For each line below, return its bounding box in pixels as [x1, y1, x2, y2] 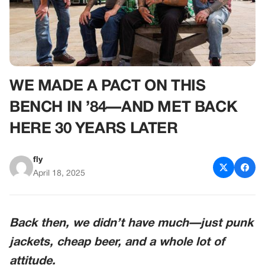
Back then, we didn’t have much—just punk [9, 218, 253, 229]
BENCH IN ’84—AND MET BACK [9, 101, 238, 115]
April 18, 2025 [33, 170, 85, 177]
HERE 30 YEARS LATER [9, 122, 178, 136]
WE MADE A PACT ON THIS [9, 79, 206, 93]
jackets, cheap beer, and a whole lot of [9, 237, 225, 248]
